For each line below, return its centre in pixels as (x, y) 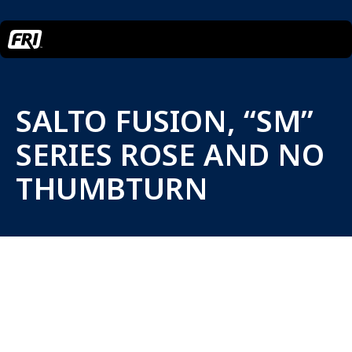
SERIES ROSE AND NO (170, 154)
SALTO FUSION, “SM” (165, 120)
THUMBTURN (112, 188)
